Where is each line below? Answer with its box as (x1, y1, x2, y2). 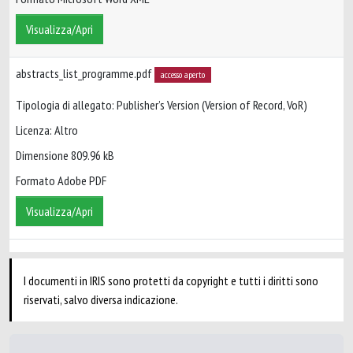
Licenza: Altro (16, 122, 78, 139)
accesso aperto (160, 69, 205, 80)
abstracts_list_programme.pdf (16, 65, 154, 81)
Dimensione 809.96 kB (16, 147, 114, 164)
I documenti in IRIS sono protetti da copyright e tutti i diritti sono (24, 273, 318, 288)
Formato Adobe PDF (16, 173, 106, 189)
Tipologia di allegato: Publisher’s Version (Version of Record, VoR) (16, 97, 307, 113)
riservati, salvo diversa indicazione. (24, 292, 178, 307)
